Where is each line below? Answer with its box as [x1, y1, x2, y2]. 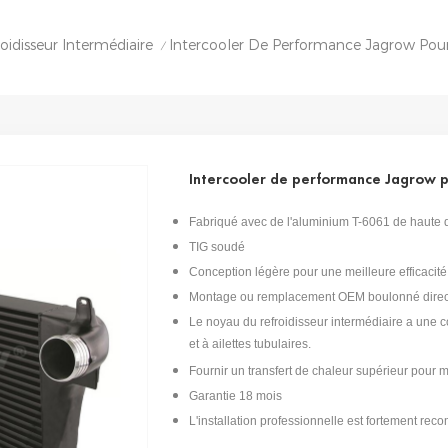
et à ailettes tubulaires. [188, 336, 311, 355]
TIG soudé [188, 239, 245, 254]
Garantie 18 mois [188, 388, 282, 403]
